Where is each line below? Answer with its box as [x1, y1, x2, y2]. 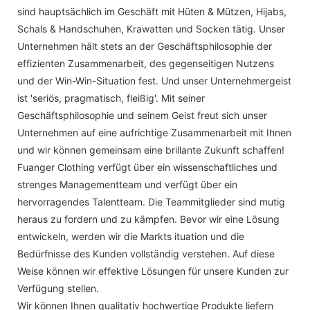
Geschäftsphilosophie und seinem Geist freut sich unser [17, 109, 267, 121]
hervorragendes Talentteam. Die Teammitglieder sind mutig [17, 195, 285, 208]
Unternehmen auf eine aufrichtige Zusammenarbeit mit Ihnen [17, 126, 291, 138]
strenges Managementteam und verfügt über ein [17, 178, 237, 190]
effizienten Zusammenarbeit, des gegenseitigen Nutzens [17, 57, 274, 69]
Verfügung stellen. [17, 282, 99, 294]
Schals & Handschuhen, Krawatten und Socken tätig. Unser [17, 22, 285, 35]
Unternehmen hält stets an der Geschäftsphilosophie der [17, 39, 272, 52]
